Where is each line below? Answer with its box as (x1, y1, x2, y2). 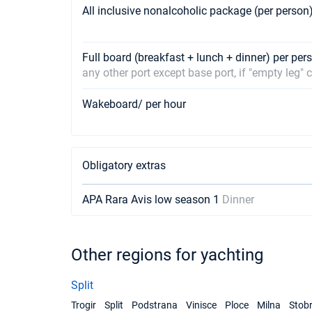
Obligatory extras (82, 159, 166, 172)
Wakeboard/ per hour (82, 97, 186, 111)
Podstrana (132, 299, 178, 311)
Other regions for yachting (71, 245, 263, 265)
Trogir (71, 299, 96, 311)
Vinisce (186, 299, 217, 311)
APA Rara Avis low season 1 (82, 193, 222, 206)
